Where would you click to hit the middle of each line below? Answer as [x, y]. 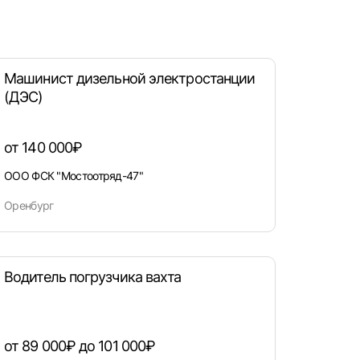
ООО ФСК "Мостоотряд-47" [74, 176]
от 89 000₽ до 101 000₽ [80, 346]
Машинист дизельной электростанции [130, 78]
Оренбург [29, 205]
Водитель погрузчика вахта [93, 277]
